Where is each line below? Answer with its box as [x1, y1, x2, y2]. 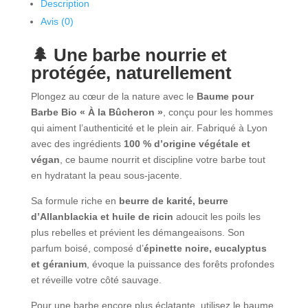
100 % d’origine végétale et [123, 137, 250, 149]
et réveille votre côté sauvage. [30, 274, 162, 285]
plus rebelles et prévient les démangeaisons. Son [30, 226, 245, 238]
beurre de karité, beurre [118, 195, 228, 206]
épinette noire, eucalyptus [143, 242, 267, 254]
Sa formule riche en [30, 195, 119, 206]
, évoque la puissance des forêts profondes [86, 258, 274, 269]
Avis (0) [40, 15, 74, 27]
